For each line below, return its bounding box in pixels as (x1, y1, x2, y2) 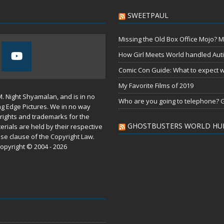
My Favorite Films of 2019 (118, 80, 193, 90)
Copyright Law (50, 131, 93, 141)
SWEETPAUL (127, 10, 168, 20)
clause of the (8, 131, 50, 141)
